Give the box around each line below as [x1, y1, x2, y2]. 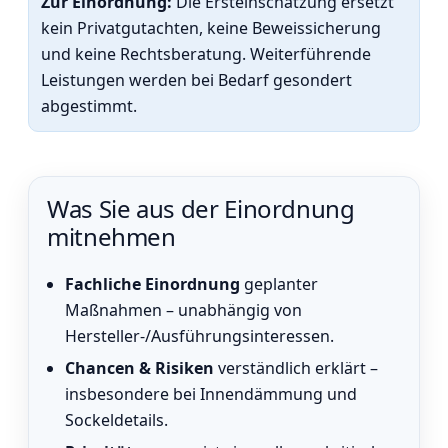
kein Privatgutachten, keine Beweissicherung [41, 16, 381, 39]
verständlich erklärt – [214, 356, 378, 379]
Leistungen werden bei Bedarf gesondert [41, 68, 352, 91]
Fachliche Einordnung [65, 272, 240, 295]
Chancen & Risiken [65, 356, 214, 379]
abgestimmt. [41, 94, 137, 117]
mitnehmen [47, 219, 176, 253]
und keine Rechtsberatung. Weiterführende [41, 42, 371, 65]
